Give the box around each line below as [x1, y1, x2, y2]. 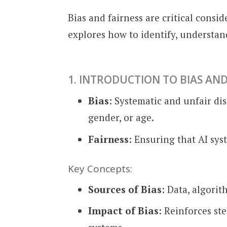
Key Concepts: [68, 162, 133, 176]
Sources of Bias [88, 182, 162, 196]
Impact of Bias [88, 204, 159, 217]
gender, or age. [88, 111, 155, 124]
